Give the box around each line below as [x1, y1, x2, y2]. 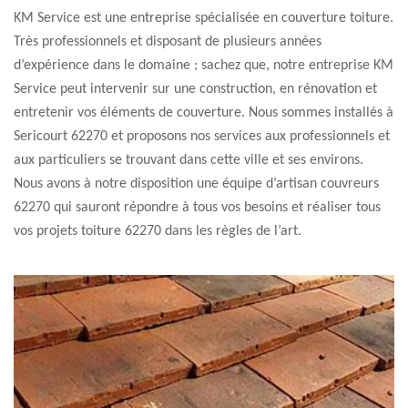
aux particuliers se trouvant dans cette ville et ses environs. [14, 153, 363, 168]
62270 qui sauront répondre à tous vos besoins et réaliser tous [14, 200, 381, 215]
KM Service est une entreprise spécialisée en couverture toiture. [14, 11, 393, 25]
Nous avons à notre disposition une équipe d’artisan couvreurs [14, 177, 379, 191]
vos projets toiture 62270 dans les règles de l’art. [14, 224, 301, 239]
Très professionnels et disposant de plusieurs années [14, 35, 321, 49]
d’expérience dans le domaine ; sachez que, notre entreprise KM [14, 58, 393, 73]
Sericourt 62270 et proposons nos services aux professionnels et [14, 129, 390, 144]
